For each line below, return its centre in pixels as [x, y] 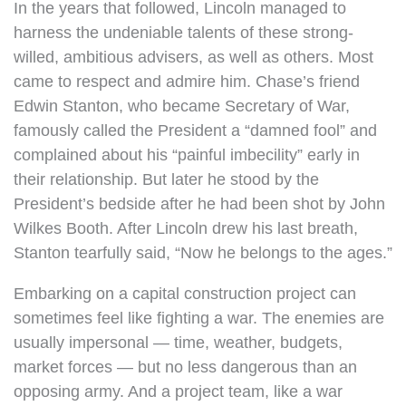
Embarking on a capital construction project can [185, 294]
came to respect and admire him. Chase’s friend [187, 82]
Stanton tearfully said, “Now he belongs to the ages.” [203, 253]
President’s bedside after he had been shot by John [199, 204]
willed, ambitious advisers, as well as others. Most [193, 57]
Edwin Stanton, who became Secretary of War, [182, 106]
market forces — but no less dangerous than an [185, 367]
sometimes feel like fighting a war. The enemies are [199, 318]
